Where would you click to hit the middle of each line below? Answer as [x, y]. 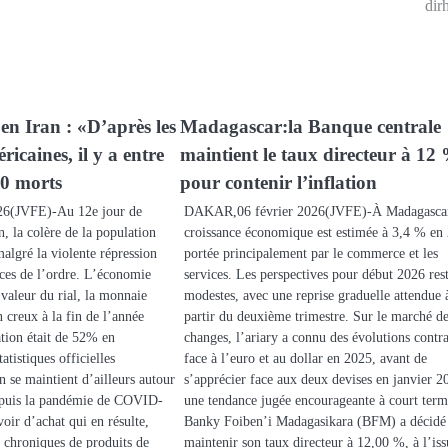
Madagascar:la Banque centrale [311, 126]
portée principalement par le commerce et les [311, 252]
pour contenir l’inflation [279, 182]
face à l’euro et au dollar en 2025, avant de [306, 357]
